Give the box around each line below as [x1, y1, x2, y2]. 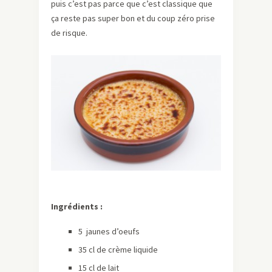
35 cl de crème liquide [78, 243, 158, 255]
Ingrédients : [51, 200, 103, 212]
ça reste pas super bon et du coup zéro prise [51, 13, 215, 24]
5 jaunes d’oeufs [78, 225, 140, 237]
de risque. [51, 27, 87, 39]
